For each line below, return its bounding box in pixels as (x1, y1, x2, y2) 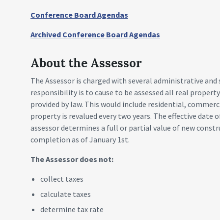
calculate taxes (40, 189, 91, 199)
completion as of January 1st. (30, 135, 130, 144)
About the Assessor (30, 55, 142, 71)
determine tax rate (40, 204, 104, 214)
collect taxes (40, 174, 83, 184)
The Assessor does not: (30, 154, 113, 164)
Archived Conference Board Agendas (30, 29, 160, 39)
